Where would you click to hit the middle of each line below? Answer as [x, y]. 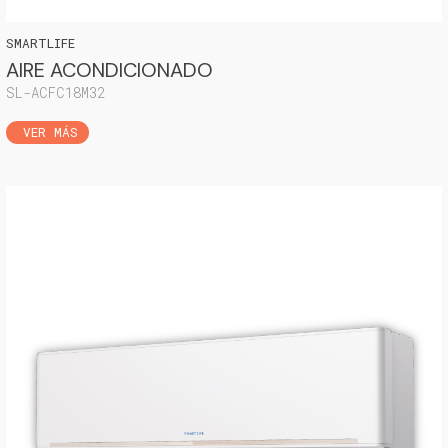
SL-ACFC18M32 [55, 92]
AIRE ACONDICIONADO [109, 69]
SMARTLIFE [40, 42]
